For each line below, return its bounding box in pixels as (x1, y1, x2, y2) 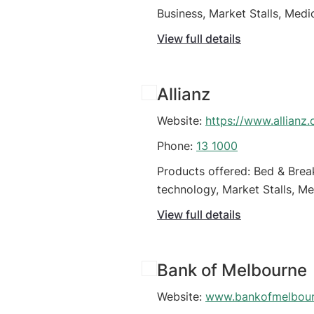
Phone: (157, 139, 196, 153)
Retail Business (157, 25, 235, 39)
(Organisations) (157, 200, 238, 215)
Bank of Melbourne (157, 260, 307, 281)
